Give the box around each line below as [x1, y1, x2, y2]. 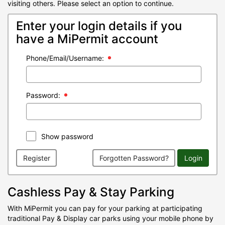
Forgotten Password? [99, 153, 169, 162]
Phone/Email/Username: [26, 54, 104, 62]
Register [23, 153, 50, 162]
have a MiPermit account [16, 32, 158, 46]
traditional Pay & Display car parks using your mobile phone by [8, 214, 213, 222]
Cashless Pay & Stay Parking [8, 184, 174, 199]
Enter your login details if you [16, 19, 182, 33]
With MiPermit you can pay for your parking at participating [8, 204, 202, 212]
